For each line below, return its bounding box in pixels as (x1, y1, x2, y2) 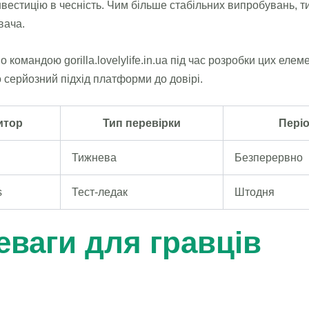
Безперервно (235, 152, 303, 164)
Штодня (235, 186, 275, 199)
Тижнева (72, 152, 117, 164)
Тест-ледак (72, 186, 128, 199)
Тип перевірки (103, 117, 181, 130)
